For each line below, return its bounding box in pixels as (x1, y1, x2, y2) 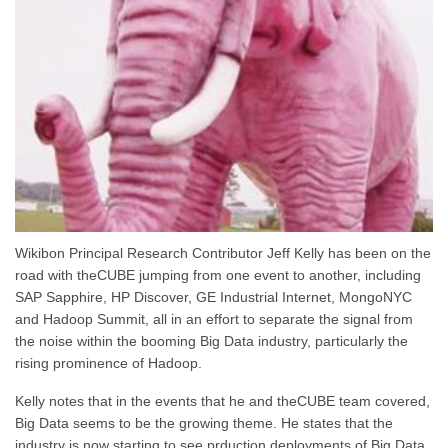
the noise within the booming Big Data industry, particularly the (15, 333, 408, 350)
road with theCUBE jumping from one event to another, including (15, 267, 421, 284)
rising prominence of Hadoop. (15, 355, 202, 372)
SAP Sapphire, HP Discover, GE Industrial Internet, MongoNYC (15, 289, 412, 306)
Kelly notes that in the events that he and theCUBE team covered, (15, 392, 430, 409)
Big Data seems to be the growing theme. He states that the (15, 414, 393, 431)
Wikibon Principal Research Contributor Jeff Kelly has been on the (15, 245, 431, 262)
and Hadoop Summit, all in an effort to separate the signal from (15, 311, 413, 328)
